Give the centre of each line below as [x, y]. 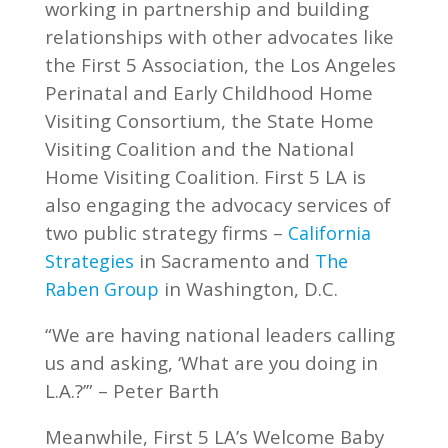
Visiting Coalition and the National [199, 148]
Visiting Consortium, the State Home [209, 120]
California [329, 232]
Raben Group [101, 288]
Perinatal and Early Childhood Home [208, 92]
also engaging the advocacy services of [217, 204]
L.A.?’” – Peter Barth [131, 390]
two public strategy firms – [166, 232]
